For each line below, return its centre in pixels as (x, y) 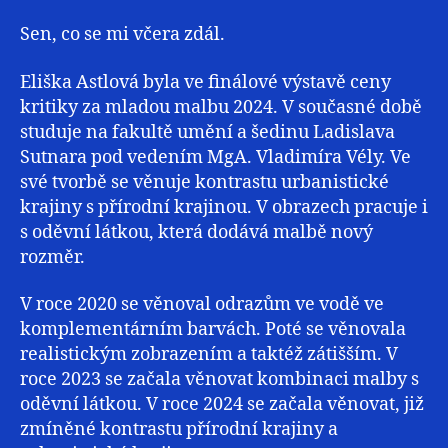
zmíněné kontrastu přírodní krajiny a (179, 430)
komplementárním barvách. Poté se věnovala (213, 330)
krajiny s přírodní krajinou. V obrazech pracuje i (224, 207)
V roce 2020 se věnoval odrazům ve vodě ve (202, 305)
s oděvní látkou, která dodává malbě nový (196, 232)
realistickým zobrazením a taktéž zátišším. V (209, 355)
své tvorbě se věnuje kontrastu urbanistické (204, 182)
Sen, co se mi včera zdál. (122, 35)
